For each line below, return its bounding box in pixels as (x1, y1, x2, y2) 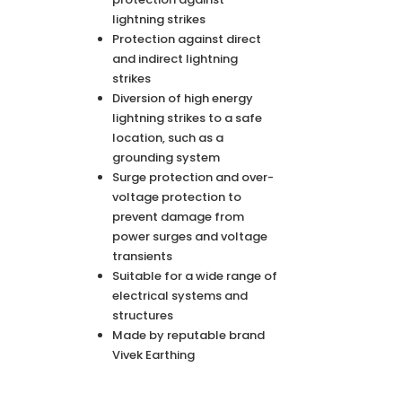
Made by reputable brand (112, 327, 265, 344)
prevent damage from (112, 208, 244, 225)
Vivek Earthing (112, 346, 195, 363)
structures (112, 307, 173, 324)
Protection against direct (112, 31, 261, 48)
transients (112, 248, 172, 265)
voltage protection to (112, 188, 241, 205)
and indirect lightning (112, 50, 238, 67)
